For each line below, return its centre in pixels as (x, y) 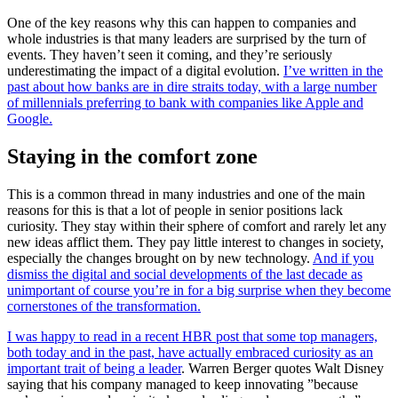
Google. (30, 118)
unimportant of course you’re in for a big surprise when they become (199, 290)
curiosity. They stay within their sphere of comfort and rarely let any (197, 226)
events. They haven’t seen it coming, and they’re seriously (170, 54)
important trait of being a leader (94, 368)
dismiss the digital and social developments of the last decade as (185, 274)
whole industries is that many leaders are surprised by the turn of (187, 38)
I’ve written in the (333, 70)
